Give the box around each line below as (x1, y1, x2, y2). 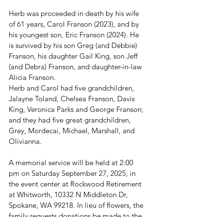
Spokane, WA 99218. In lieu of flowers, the (9, 200, 145, 210)
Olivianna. (9, 136, 42, 146)
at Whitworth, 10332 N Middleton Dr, (9, 189, 130, 199)
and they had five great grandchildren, (9, 115, 133, 124)
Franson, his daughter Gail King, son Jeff (9, 51, 139, 61)
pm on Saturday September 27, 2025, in (9, 168, 138, 178)
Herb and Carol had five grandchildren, (9, 83, 136, 93)
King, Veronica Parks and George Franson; (9, 104, 145, 114)
